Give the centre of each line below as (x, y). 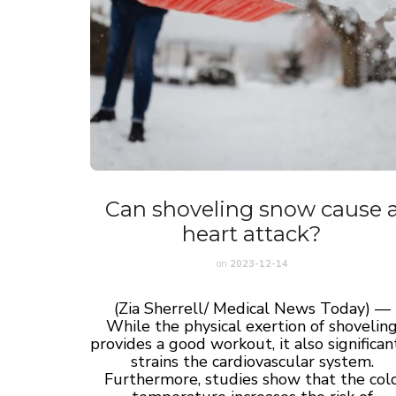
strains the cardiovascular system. (252, 361)
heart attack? (252, 233)
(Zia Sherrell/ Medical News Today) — (252, 308)
